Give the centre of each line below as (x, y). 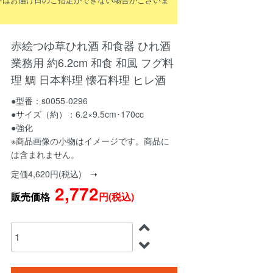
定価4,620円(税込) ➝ (55, 173)
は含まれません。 (45, 154)
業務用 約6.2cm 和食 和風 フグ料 (93, 62)
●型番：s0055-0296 (50, 100)
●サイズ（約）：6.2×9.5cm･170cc (78, 114)
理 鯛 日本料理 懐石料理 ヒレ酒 (89, 79)
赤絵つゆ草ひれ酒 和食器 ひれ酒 (91, 45)
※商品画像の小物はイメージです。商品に (90, 140)
